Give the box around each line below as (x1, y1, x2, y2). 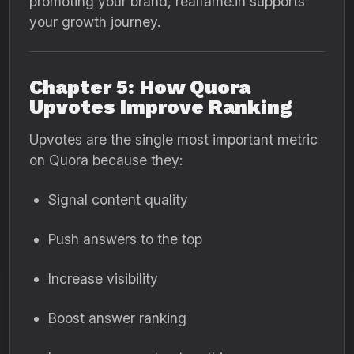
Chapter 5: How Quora (29, 76, 250, 99)
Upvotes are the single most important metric (29, 131, 318, 148)
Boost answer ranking (48, 310, 186, 326)
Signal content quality (48, 191, 188, 208)
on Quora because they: (29, 152, 183, 168)
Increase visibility (48, 270, 158, 287)
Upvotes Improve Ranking (29, 96, 292, 119)
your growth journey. (29, 13, 160, 30)
